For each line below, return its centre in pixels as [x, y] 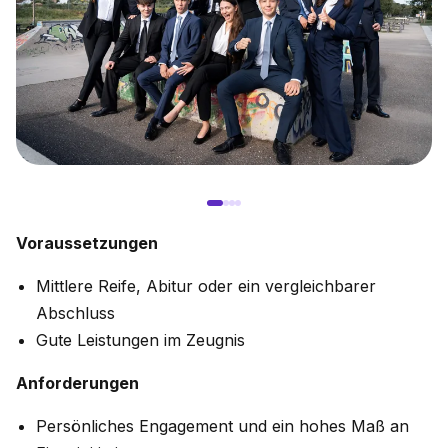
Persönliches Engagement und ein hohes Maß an [222, 426]
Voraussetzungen [87, 243]
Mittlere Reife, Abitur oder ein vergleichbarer [206, 286]
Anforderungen [77, 383]
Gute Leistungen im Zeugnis [140, 340]
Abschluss [75, 313]
